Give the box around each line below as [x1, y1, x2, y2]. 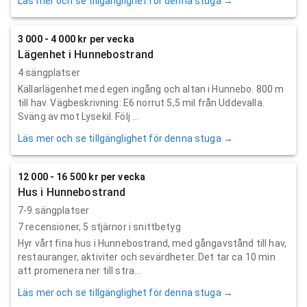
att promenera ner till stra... [18, 265, 141, 276]
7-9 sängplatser [18, 204, 90, 216]
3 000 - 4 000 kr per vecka [18, 33, 134, 45]
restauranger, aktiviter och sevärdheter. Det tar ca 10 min [18, 251, 275, 262]
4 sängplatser [18, 66, 80, 78]
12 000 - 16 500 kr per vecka [18, 171, 146, 182]
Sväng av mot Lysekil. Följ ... [18, 110, 139, 122]
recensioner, [23, 221, 84, 232]
